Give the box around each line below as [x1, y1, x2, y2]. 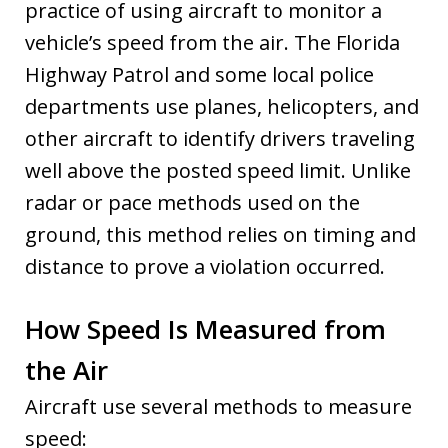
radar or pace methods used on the [25, 188, 360, 216]
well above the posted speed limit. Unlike [25, 156, 411, 184]
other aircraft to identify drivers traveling [25, 124, 415, 152]
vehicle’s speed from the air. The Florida [25, 28, 400, 56]
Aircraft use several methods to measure [25, 392, 412, 420]
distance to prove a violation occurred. [25, 252, 385, 280]
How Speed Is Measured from [25, 310, 386, 347]
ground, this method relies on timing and [25, 220, 416, 248]
